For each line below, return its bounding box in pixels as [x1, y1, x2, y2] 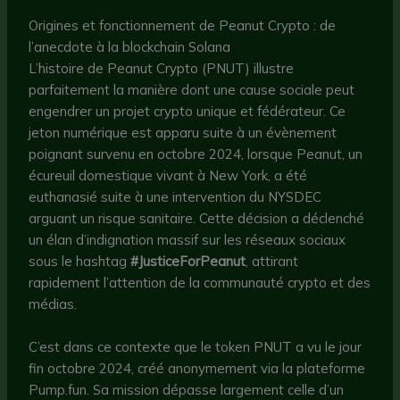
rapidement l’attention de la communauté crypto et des [29, 274, 371, 292]
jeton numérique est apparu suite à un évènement [29, 124, 337, 142]
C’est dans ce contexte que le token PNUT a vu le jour [29, 338, 362, 356]
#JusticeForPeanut [130, 253, 246, 271]
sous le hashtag [29, 253, 131, 271]
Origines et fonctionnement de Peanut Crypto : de [29, 17, 337, 35]
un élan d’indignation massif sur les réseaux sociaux [29, 231, 346, 249]
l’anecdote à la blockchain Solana [29, 38, 231, 56]
